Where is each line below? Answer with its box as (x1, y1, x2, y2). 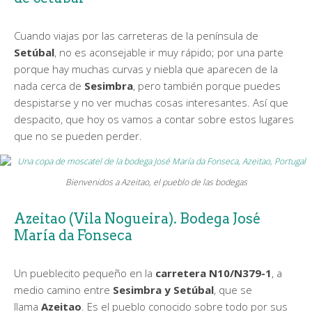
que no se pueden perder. (14, 129, 142, 143)
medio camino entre (14, 282, 113, 297)
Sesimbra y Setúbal (113, 282, 214, 297)
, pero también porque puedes (133, 79, 281, 93)
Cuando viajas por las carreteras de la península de (14, 29, 258, 42)
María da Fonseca (14, 226, 132, 244)
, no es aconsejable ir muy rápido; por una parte (54, 45, 283, 59)
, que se (214, 282, 252, 297)
